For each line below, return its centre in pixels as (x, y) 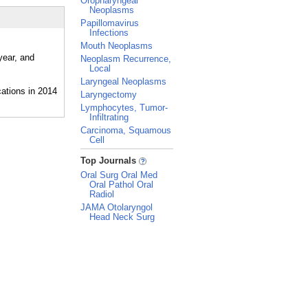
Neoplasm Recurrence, (126, 59)
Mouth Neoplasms (117, 46)
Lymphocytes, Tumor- (124, 108)
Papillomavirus (110, 23)
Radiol (102, 194)
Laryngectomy (109, 95)
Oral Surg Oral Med (119, 175)
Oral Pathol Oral (121, 185)
